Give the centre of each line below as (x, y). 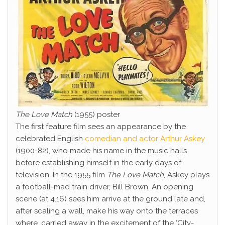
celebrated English (50, 139)
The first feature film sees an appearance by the (101, 127)
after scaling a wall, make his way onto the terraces (107, 211)
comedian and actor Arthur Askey (145, 139)
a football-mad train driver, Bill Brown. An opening (104, 187)
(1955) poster (96, 115)
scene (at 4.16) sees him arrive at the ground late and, (110, 199)
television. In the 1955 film (61, 175)
